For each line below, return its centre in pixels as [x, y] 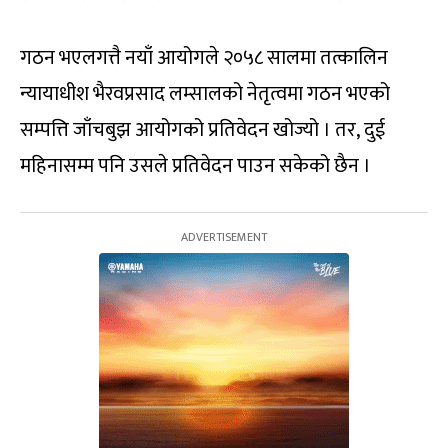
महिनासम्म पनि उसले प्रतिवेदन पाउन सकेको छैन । [195, 165]
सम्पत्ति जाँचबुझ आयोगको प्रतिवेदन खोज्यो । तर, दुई [202, 129]
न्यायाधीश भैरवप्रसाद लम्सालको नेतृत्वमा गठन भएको [205, 93]
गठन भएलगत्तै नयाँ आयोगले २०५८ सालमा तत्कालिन [204, 57]
